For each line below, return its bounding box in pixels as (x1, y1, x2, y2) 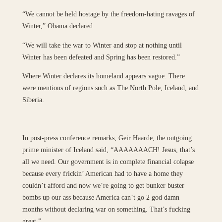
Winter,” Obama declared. (22, 22, 95, 30)
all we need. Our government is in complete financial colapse (22, 158, 194, 166)
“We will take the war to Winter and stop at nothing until (22, 41, 182, 49)
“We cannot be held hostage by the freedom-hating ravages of (22, 10, 195, 18)
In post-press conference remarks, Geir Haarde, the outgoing (22, 134, 192, 142)
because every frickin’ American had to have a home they (22, 169, 183, 178)
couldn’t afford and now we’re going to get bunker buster (22, 181, 184, 190)
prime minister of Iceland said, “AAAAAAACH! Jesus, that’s (22, 146, 195, 154)
